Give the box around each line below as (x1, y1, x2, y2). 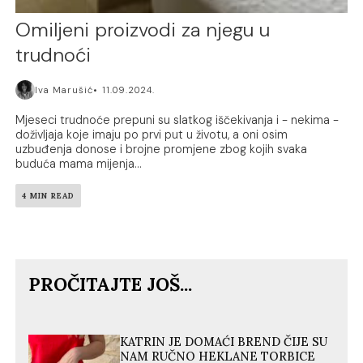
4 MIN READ (22, 190, 75, 202)
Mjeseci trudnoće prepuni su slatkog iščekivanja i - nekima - (15, 113, 340, 128)
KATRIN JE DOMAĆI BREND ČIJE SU (120, 335, 328, 350)
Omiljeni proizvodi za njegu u (15, 17, 271, 43)
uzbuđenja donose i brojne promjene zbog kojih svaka (15, 142, 308, 157)
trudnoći (15, 42, 92, 68)
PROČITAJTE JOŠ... (28, 272, 193, 297)
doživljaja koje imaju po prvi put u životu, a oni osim (15, 127, 288, 143)
